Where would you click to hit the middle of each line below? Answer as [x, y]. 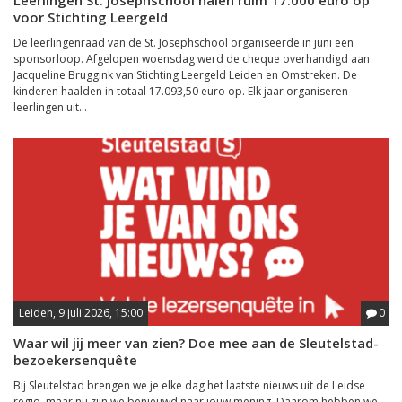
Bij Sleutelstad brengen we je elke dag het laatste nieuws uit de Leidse [189, 385]
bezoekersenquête [75, 360]
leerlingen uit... [50, 107]
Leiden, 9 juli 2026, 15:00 [81, 313]
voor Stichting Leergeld [91, 17]
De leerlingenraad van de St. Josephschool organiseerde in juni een [184, 43]
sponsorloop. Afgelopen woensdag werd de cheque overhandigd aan [192, 59]
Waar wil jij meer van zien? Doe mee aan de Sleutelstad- [196, 343]
